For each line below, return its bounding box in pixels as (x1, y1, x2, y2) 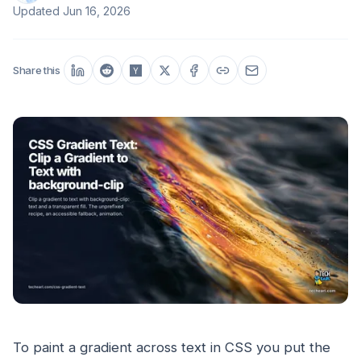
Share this (13, 63, 60, 77)
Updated (13, 4, 63, 18)
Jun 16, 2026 (63, 4, 131, 18)
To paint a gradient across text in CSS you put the (13, 339, 330, 356)
